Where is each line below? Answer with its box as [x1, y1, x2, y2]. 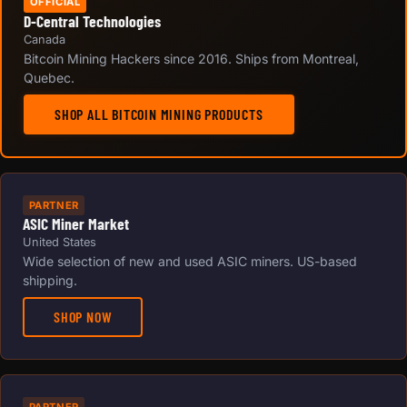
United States [23, 235, 96, 250]
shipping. [23, 273, 77, 289]
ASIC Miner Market [23, 213, 129, 234]
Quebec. [24, 69, 74, 85]
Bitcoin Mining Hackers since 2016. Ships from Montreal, [24, 50, 359, 66]
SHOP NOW [54, 308, 113, 326]
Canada [24, 32, 65, 46]
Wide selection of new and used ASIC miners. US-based [23, 253, 357, 270]
